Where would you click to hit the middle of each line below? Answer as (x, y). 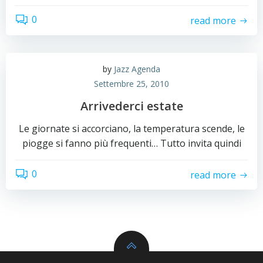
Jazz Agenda (137, 69)
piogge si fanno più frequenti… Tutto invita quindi (131, 143)
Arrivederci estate (131, 106)
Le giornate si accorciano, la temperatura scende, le (131, 129)
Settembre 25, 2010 (131, 84)
